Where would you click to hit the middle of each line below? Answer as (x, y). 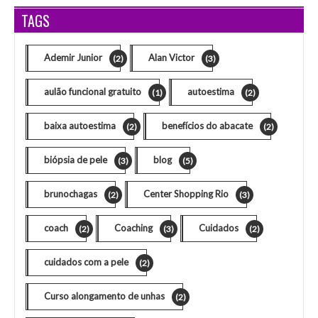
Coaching (133, 227)
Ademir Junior (73, 57)
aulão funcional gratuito (93, 91)
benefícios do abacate (207, 125)
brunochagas (71, 193)
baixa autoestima (80, 125)
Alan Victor (171, 57)
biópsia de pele (76, 159)
